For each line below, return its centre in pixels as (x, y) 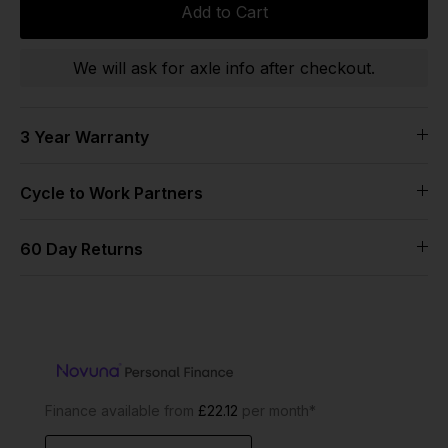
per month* (277, 410)
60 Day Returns (81, 248)
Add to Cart (224, 12)
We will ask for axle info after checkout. (224, 67)
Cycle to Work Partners (111, 192)
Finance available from (121, 410)
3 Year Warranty (84, 136)
